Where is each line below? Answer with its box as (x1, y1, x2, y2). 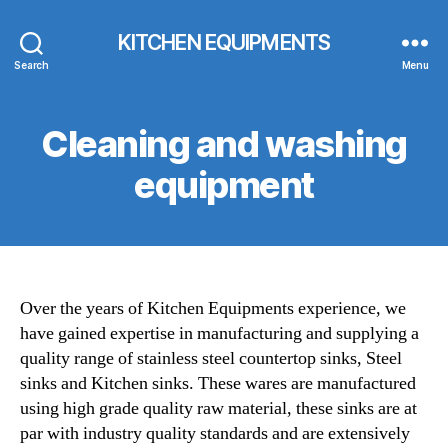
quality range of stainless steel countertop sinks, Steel (20, 347, 402, 370)
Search (14, 58, 49, 71)
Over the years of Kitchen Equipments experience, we (20, 297, 406, 320)
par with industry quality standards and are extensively (20, 422, 410, 445)
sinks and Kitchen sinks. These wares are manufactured (20, 372, 416, 395)
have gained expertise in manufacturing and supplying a (20, 322, 419, 345)
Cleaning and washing (41, 122, 407, 166)
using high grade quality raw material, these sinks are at (20, 397, 417, 420)
